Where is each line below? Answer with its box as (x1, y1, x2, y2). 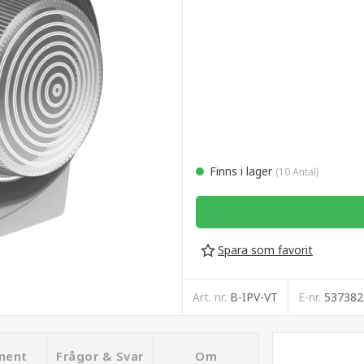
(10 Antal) (275, 165, 318, 180)
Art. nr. (193, 289, 230, 305)
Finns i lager (216, 163, 275, 180)
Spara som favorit (218, 242, 313, 258)
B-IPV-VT (230, 289, 278, 305)
